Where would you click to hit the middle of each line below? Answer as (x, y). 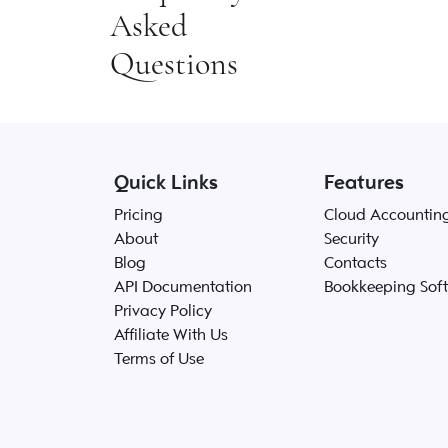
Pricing (138, 215)
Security (351, 239)
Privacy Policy (163, 311)
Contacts (355, 263)
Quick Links (166, 182)
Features (364, 182)
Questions (174, 63)
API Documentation (183, 287)
